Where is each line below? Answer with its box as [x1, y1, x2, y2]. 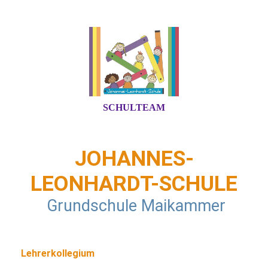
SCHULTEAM [103, 102, 165, 112]
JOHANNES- [74, 146, 194, 171]
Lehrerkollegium [21, 248, 95, 259]
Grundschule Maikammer [42, 196, 226, 215]
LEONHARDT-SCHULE [31, 171, 237, 196]
